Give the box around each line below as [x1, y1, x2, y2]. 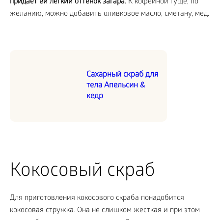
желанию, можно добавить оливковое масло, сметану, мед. [10, 10, 209, 19]
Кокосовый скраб [10, 161, 155, 184]
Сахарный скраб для [86, 70, 158, 80]
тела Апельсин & [86, 81, 145, 91]
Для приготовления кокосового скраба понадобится [10, 194, 184, 203]
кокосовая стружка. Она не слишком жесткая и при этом [10, 206, 200, 216]
